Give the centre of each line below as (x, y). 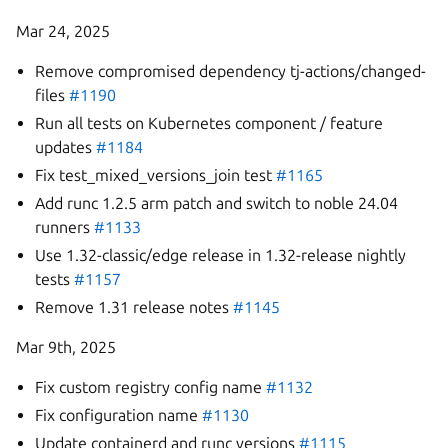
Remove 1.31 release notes (134, 307)
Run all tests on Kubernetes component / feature (209, 123)
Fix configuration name (119, 415)
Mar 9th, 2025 (66, 347)
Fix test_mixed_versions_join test (156, 175)
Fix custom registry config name (151, 387)
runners (65, 227)
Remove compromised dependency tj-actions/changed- (231, 71)
